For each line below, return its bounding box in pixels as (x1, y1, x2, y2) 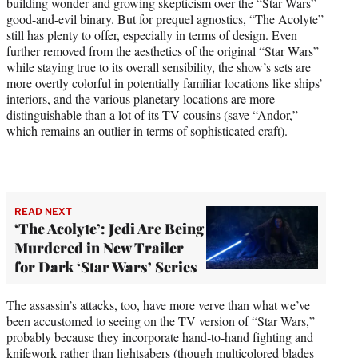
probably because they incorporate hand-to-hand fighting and (6, 328, 313, 345)
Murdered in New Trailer (14, 237, 184, 257)
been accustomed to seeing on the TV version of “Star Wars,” (6, 312, 315, 329)
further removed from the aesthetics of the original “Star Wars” (6, 42, 319, 59)
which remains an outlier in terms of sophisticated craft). (6, 121, 288, 139)
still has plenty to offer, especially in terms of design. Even (6, 26, 297, 43)
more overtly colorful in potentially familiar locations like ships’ (6, 74, 323, 91)
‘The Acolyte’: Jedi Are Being (14, 218, 204, 238)
